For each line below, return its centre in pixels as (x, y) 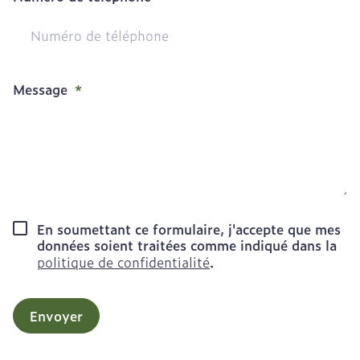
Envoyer (56, 316)
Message (40, 89)
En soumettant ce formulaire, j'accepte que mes (189, 229)
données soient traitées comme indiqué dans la (187, 245)
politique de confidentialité (123, 262)
